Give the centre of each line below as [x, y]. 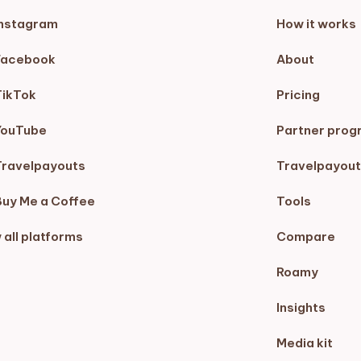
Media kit [304, 343]
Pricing [298, 95]
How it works [316, 24]
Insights [301, 307]
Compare [305, 237]
